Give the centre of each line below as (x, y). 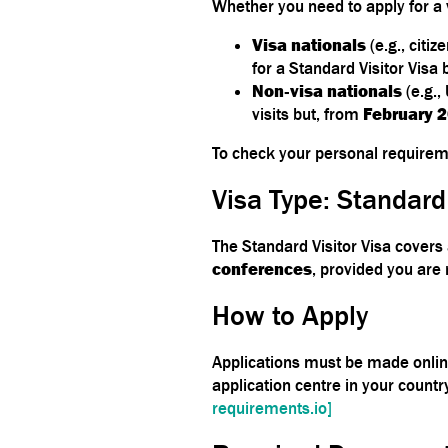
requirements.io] (272, 407)
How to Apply (290, 315)
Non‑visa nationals (327, 90)
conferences (262, 268)
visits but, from (307, 113)
